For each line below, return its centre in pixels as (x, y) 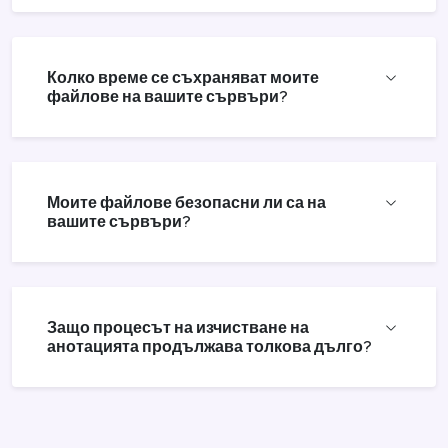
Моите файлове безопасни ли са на (186, 202)
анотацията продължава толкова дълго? (209, 346)
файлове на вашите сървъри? (167, 96)
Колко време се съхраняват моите (183, 77)
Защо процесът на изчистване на (178, 327)
